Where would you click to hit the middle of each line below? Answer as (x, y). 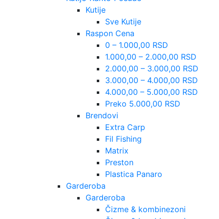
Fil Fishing (123, 139)
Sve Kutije (123, 21)
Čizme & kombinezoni (145, 209)
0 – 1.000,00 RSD (137, 45)
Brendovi (102, 115)
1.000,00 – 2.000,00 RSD (151, 56)
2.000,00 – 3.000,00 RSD (152, 68)
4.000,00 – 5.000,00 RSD (152, 92)
